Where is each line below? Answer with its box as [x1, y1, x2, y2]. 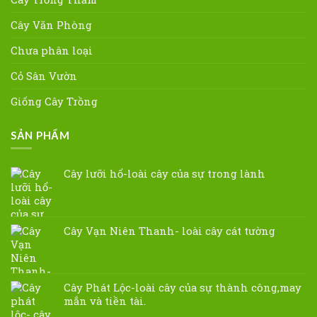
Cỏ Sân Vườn [11, 69, 77, 83]
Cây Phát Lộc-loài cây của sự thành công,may [64, 280, 301, 295]
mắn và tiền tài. [64, 294, 146, 309]
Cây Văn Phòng [11, 18, 92, 33]
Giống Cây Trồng [11, 94, 98, 109]
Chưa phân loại [11, 43, 93, 58]
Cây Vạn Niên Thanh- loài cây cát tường [64, 224, 275, 238]
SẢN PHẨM [11, 128, 70, 142]
